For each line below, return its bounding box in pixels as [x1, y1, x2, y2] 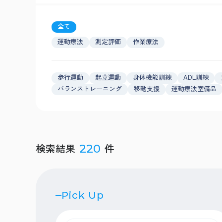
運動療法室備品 [171, 84, 217, 93]
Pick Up [61, 189, 104, 201]
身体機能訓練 [133, 72, 171, 82]
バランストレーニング [57, 84, 122, 93]
